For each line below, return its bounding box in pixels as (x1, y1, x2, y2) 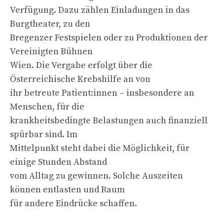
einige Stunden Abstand (10, 156, 107, 168)
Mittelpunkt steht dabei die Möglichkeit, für (10, 142, 189, 154)
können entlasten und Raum (10, 184, 125, 195)
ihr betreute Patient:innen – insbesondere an (10, 87, 194, 99)
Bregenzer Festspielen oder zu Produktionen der (10, 32, 208, 43)
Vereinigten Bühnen (10, 45, 93, 57)
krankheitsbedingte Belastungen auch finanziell (10, 114, 208, 126)
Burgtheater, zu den (10, 18, 90, 30)
